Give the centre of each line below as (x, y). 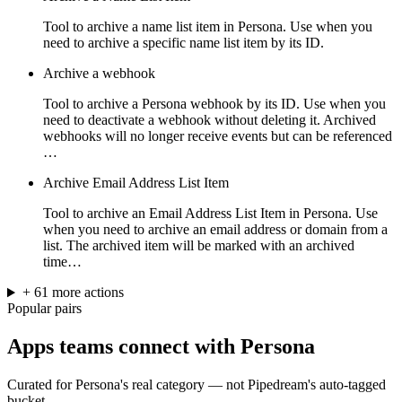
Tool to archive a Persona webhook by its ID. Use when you (214, 104)
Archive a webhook (99, 74)
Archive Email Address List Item (136, 183)
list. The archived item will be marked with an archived (199, 246)
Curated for (41, 385)
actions (104, 293)
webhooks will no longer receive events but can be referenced (218, 136)
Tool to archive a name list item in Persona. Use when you (208, 27)
